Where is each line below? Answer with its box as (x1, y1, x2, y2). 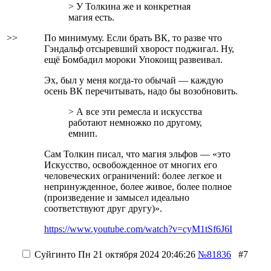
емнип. (68, 128, 97, 139)
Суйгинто (34, 249, 76, 260)
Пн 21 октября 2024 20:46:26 (76, 249, 195, 260)
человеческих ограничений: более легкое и (44, 171, 222, 181)
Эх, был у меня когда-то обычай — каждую (44, 75, 223, 85)
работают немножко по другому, (68, 117, 202, 128)
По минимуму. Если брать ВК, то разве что (44, 33, 222, 43)
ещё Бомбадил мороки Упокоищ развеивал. (44, 54, 223, 65)
